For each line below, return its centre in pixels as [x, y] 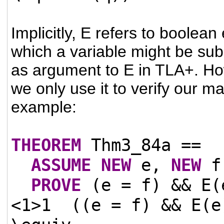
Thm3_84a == [141, 145]
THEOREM [46, 145]
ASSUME [61, 165]
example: [44, 107]
